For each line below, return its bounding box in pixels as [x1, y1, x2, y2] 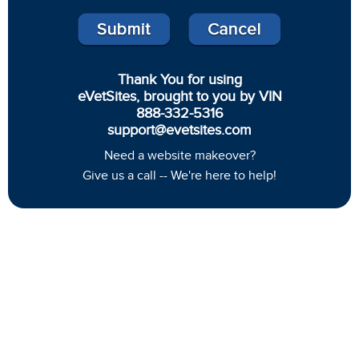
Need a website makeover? [103, 147, 256, 163]
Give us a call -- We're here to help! [83, 167, 276, 183]
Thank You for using [117, 71, 242, 87]
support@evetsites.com [107, 121, 252, 138]
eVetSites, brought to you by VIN [77, 87, 282, 104]
